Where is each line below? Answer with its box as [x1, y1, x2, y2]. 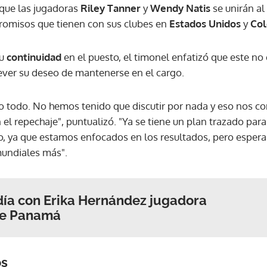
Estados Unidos [169, 17, 243, 30]
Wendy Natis [150, 1, 210, 14]
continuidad [4, 50, 64, 63]
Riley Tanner [80, 1, 143, 14]
